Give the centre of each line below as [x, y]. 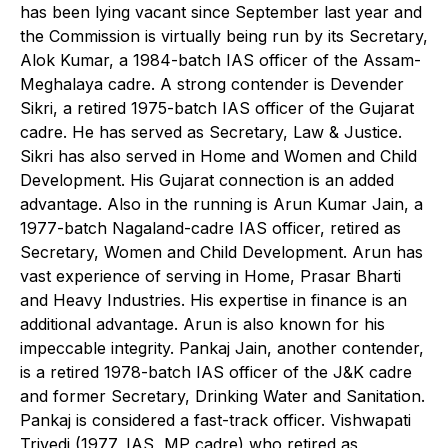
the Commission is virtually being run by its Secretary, [224, 35]
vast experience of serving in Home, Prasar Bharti [210, 275]
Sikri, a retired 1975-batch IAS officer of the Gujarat [217, 107]
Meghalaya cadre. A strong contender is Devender [212, 83]
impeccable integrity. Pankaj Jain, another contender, [222, 347]
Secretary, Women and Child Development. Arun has [221, 251]
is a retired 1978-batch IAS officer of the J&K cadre [216, 371]
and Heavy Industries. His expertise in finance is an [213, 299]
